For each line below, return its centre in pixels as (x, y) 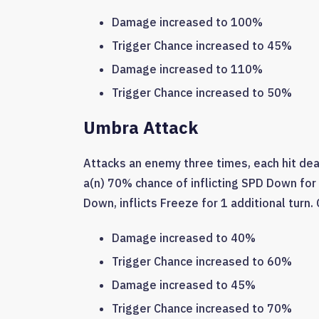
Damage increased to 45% (184, 284)
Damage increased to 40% (184, 237)
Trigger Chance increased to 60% (202, 261)
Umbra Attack (141, 127)
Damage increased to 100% (187, 22)
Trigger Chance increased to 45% (202, 45)
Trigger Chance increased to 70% (202, 308)
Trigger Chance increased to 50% (202, 92)
